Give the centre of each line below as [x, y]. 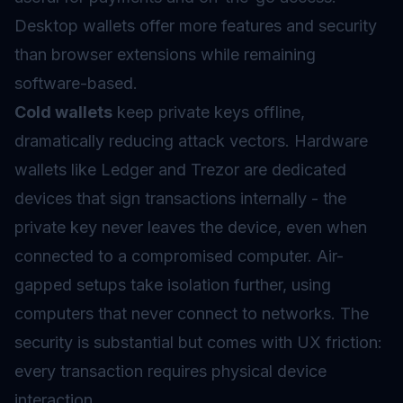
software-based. [76, 83]
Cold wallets [63, 112]
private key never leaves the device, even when [191, 227]
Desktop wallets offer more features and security [196, 26]
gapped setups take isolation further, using [173, 285]
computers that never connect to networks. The [192, 313]
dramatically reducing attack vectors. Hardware [191, 141]
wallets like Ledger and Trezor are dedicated [180, 170]
